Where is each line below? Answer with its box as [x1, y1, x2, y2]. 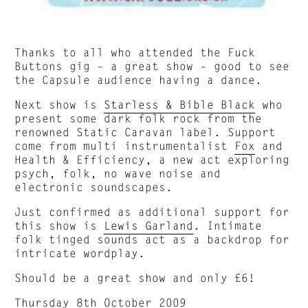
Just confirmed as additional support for [14, 205, 290, 219]
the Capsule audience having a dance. [14, 73, 263, 87]
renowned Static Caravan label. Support [14, 125, 276, 139]
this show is [14, 219, 104, 232]
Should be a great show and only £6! [14, 271, 256, 285]
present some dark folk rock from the [14, 111, 263, 125]
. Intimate [193, 219, 263, 232]
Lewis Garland [104, 219, 194, 232]
